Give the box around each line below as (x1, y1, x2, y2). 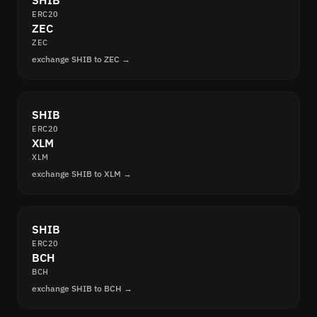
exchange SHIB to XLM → (32, 168, 132, 180)
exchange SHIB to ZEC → (32, 54, 130, 65)
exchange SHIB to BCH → (32, 283, 132, 294)
